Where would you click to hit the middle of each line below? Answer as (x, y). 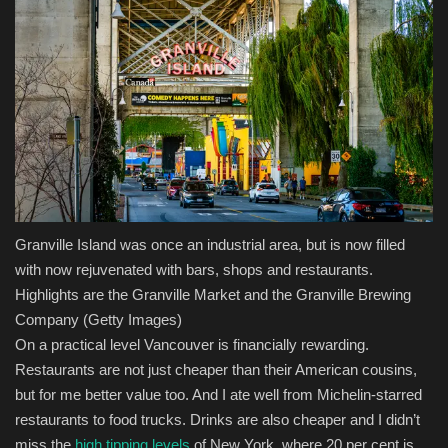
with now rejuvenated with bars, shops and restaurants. (194, 270)
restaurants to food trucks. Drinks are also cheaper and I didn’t (217, 420)
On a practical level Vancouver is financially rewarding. (192, 345)
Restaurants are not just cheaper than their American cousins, (216, 370)
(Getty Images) (130, 320)
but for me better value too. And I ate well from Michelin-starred (218, 395)
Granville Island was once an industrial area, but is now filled (210, 245)
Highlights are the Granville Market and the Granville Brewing (213, 295)
